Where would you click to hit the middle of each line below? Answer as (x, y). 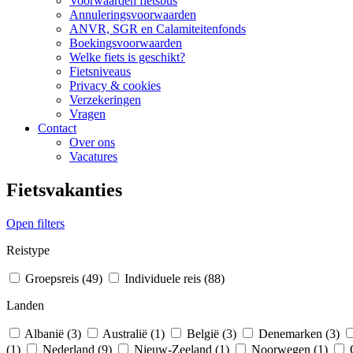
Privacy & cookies (115, 85)
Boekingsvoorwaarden (126, 43)
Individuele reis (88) (175, 278)
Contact (57, 128)
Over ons (92, 142)
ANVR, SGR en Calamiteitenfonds (158, 29)
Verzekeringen (105, 100)
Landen (25, 305)
